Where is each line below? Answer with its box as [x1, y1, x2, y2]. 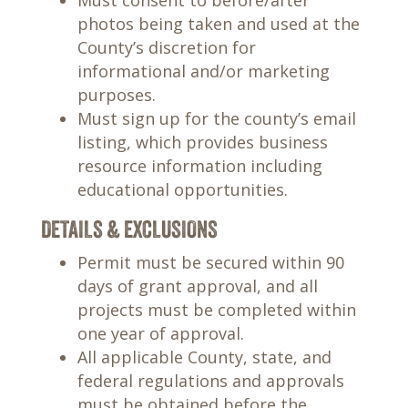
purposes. [76, 84, 156, 106]
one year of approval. [76, 322, 244, 344]
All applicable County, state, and [76, 346, 331, 368]
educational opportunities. [76, 178, 288, 200]
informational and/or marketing [76, 60, 330, 82]
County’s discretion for [76, 36, 256, 58]
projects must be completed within [76, 299, 356, 321]
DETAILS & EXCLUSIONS [40, 215, 218, 243]
